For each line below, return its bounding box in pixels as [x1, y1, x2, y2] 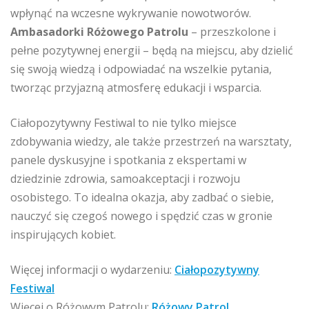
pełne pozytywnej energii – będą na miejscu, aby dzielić [10, 42, 293, 58]
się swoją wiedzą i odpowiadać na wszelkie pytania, [10, 61, 272, 77]
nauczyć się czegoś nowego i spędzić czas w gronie [10, 208, 272, 223]
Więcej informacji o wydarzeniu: [10, 261, 175, 277]
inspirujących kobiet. [10, 226, 116, 242]
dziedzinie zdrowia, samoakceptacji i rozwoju [10, 170, 240, 186]
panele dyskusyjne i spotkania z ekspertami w [10, 152, 246, 168]
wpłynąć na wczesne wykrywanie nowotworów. [10, 5, 251, 21]
